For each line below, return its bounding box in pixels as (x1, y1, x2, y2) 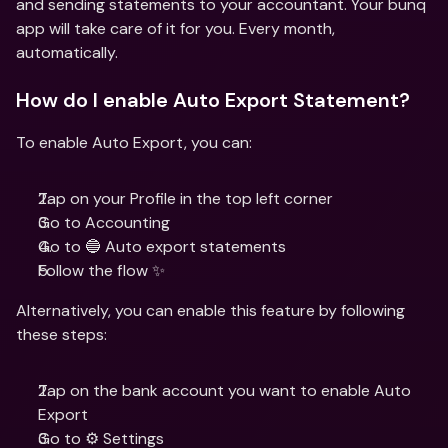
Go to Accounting (38, 212, 170, 233)
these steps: (16, 324, 107, 345)
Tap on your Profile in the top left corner (38, 188, 333, 209)
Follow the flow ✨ (38, 260, 165, 281)
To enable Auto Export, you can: (16, 132, 256, 153)
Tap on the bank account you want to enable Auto (38, 380, 411, 401)
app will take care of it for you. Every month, (16, 18, 335, 39)
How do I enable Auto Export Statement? (16, 87, 410, 113)
